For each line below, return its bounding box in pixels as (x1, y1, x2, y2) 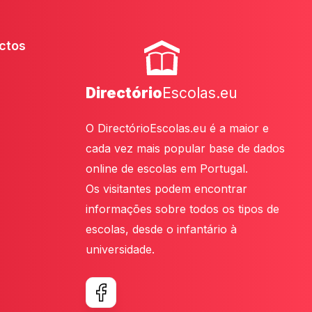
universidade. (86, 242, 155, 257)
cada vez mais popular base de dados (86, 141, 285, 156)
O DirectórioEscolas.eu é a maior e (86, 121, 269, 136)
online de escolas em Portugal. (86, 162, 248, 176)
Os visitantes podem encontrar (86, 182, 247, 196)
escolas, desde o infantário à (86, 222, 237, 237)
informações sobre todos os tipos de (86, 202, 279, 217)
